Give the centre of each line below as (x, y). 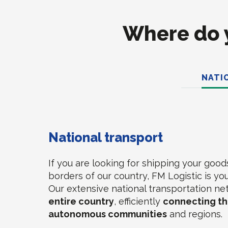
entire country (81, 201)
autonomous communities (108, 214)
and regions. (195, 214)
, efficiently (139, 201)
